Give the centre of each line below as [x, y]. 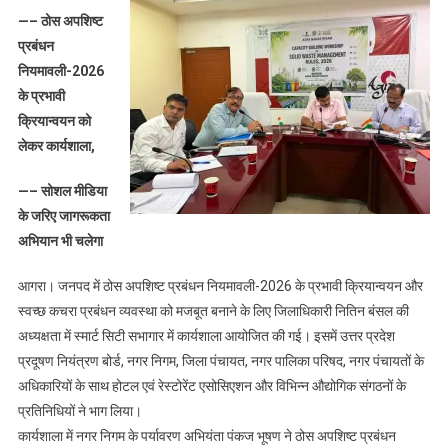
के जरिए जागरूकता [63, 216]
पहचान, [351, 191]
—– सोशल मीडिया [62, 191]
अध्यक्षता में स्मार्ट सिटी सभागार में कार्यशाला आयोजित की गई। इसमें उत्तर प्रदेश [206, 336]
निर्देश [347, 283]
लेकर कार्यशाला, [56, 146]
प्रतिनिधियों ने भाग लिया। [79, 411]
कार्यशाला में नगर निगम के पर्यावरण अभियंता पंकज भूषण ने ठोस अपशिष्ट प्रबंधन [206, 436]
